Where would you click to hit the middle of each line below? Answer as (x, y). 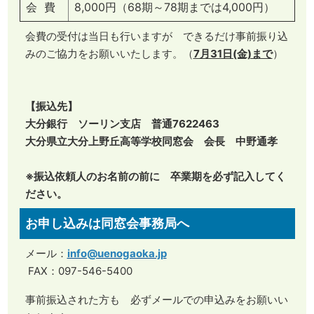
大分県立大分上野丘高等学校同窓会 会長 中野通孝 (151, 141)
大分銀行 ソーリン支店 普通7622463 (122, 123)
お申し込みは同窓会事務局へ (107, 223)
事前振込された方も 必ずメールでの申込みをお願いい (156, 299)
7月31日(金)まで (233, 53)
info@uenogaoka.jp (117, 253)
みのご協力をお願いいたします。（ (109, 53)
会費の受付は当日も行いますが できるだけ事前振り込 (156, 36)
